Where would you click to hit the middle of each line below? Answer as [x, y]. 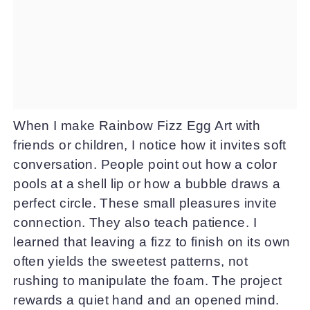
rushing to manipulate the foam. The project [148, 280]
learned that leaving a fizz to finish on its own [152, 241]
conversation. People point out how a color [145, 164]
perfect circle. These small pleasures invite [145, 203]
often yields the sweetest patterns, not [131, 261]
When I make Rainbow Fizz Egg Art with [137, 125]
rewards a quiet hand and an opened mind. [146, 300]
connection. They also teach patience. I [135, 222]
